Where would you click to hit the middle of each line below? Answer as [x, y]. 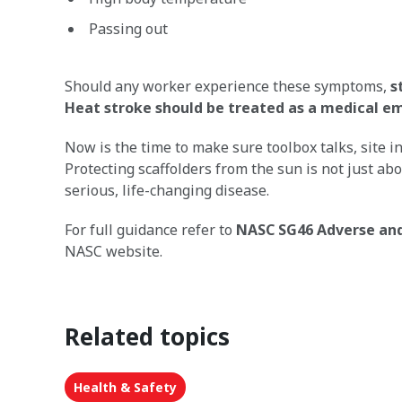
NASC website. [114, 251]
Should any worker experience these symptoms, [227, 86]
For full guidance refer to [150, 230]
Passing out [128, 29]
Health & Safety [125, 387]
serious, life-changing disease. [167, 190]
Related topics [147, 336]
